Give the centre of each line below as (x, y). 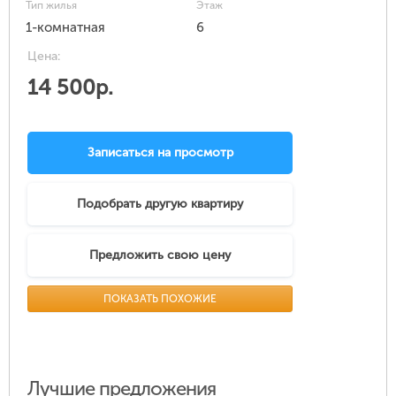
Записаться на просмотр (160, 153)
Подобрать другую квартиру (160, 204)
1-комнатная (65, 28)
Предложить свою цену (160, 255)
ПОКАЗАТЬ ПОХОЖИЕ (160, 299)
